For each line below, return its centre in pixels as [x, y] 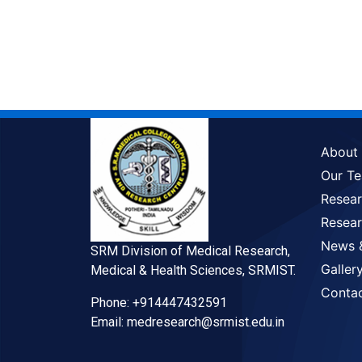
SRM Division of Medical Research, [190, 251]
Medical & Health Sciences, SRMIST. [193, 271]
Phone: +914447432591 [159, 303]
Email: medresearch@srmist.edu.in [187, 322]
